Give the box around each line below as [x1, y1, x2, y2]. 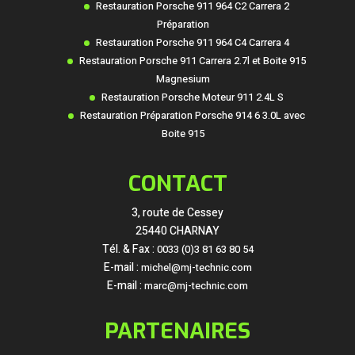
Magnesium [156, 71, 210, 86]
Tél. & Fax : [101, 241, 157, 258]
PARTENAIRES [105, 316, 250, 346]
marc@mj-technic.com [144, 279, 248, 294]
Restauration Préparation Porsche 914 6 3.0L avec [79, 108, 305, 123]
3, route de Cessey [132, 204, 223, 222]
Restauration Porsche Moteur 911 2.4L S [101, 90, 284, 105]
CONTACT [128, 169, 227, 199]
